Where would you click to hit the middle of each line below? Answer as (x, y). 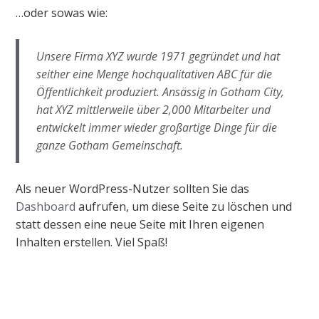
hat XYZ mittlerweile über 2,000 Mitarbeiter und (154, 110)
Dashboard (46, 206)
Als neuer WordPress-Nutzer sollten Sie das (133, 189)
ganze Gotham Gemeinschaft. (110, 145)
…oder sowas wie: (62, 13)
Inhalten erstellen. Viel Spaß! (92, 242)
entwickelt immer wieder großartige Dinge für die (157, 127)
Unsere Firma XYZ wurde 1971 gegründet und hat (158, 56)
